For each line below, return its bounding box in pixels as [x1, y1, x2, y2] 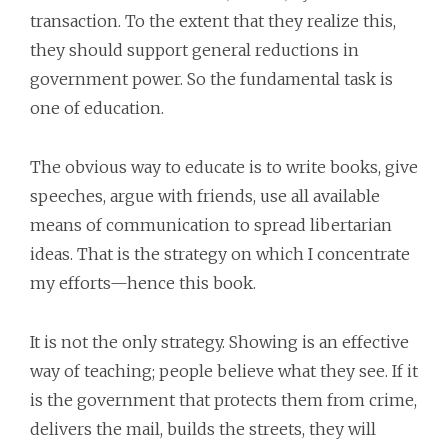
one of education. [30, 98, 164, 118]
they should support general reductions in [30, 40, 359, 60]
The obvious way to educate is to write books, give [30, 157, 418, 177]
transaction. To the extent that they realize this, [30, 11, 396, 31]
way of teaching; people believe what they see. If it [30, 361, 418, 381]
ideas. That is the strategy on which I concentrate [30, 244, 410, 264]
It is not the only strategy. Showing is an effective [30, 332, 409, 352]
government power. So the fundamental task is [30, 69, 393, 89]
